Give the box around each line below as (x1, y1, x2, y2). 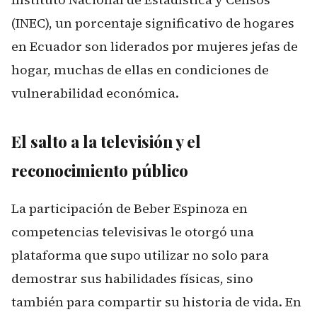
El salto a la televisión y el (11, 130, 201, 152)
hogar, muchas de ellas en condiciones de (11, 60, 269, 79)
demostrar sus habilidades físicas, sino (11, 269, 253, 287)
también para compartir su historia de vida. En (11, 292, 301, 311)
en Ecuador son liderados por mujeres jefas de (11, 37, 298, 55)
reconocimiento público (11, 159, 188, 181)
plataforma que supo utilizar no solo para (11, 246, 269, 264)
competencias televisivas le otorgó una (11, 222, 254, 241)
